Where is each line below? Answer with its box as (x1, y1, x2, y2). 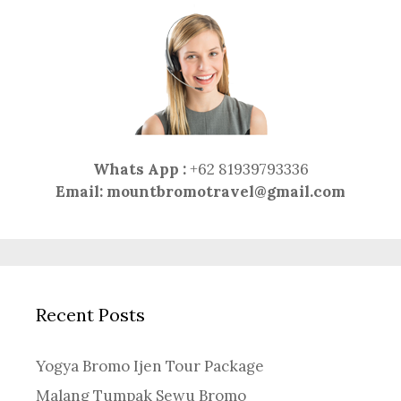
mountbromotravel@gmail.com (107, 181, 346, 201)
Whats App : (92, 158, 186, 179)
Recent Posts (36, 303, 145, 326)
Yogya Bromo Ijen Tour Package (36, 355, 264, 376)
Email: (55, 181, 103, 201)
